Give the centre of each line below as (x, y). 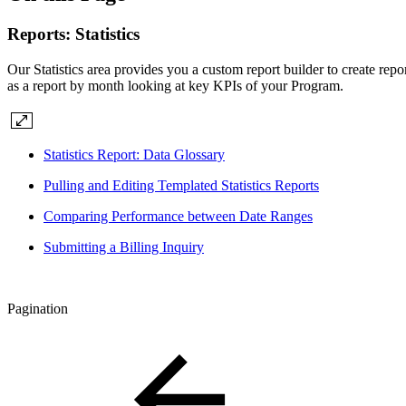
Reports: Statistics (73, 34)
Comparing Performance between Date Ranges (178, 216)
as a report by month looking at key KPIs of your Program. (175, 85)
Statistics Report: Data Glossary (134, 154)
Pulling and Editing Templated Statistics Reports (181, 185)
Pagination (38, 308)
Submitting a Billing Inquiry (124, 246)
